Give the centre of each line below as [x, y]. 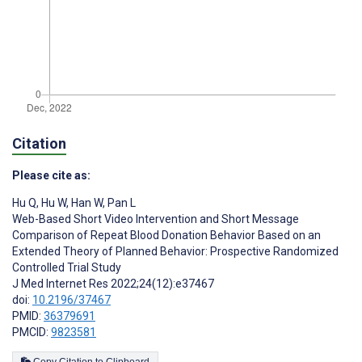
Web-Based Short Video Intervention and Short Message [156, 219]
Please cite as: [51, 175]
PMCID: [32, 332]
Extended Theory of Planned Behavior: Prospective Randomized [175, 251]
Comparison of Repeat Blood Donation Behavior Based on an [166, 235]
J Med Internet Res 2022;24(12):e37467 [113, 283]
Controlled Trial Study [67, 267]
